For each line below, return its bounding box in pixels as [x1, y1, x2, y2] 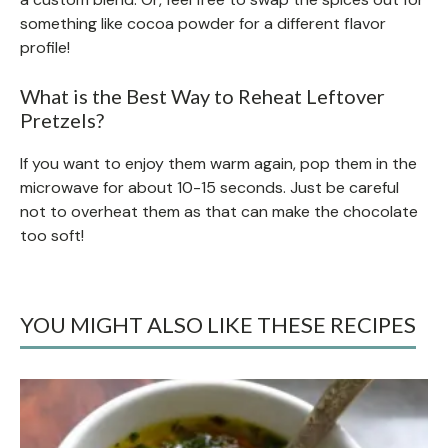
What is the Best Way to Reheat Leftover [20, 83, 385, 108]
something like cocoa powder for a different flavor [20, 12, 386, 34]
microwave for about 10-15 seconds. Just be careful [20, 176, 399, 198]
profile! [20, 36, 70, 58]
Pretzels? [20, 107, 104, 132]
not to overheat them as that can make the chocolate [20, 200, 418, 222]
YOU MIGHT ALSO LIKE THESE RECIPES [20, 310, 416, 338]
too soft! [20, 224, 84, 246]
